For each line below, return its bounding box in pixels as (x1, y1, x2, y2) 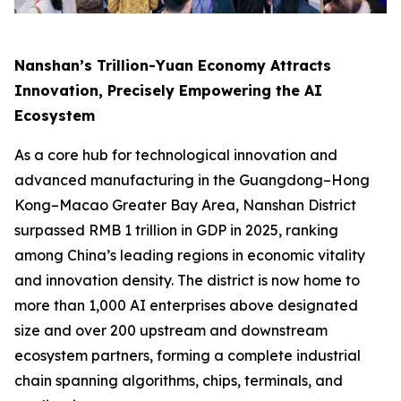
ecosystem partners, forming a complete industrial (14, 346, 361, 364)
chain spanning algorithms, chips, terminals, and (14, 371, 343, 389)
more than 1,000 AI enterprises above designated (14, 295, 358, 314)
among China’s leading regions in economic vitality (14, 245, 365, 264)
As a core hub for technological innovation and (14, 145, 337, 164)
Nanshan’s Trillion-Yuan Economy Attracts (14, 55, 331, 74)
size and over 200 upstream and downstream (14, 320, 328, 339)
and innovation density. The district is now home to (14, 270, 360, 289)
